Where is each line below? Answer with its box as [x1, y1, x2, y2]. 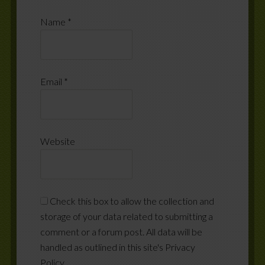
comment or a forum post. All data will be [40, 225, 202, 237]
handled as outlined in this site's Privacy [40, 241, 195, 253]
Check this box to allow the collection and [49, 195, 214, 206]
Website [40, 135, 75, 147]
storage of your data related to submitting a [40, 210, 213, 222]
